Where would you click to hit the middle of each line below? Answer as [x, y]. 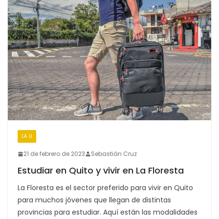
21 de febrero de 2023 [54, 154]
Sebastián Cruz [114, 154]
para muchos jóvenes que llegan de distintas [94, 200]
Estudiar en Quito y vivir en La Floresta [101, 171]
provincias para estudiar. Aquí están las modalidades [108, 212]
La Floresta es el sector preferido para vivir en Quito [105, 188]
